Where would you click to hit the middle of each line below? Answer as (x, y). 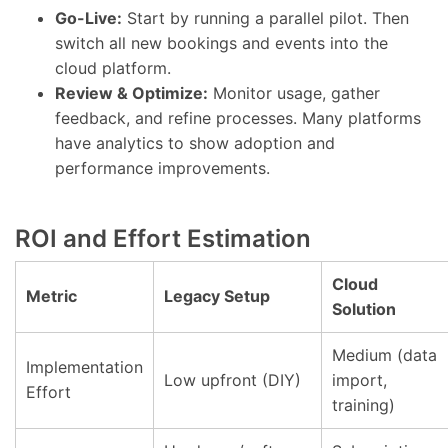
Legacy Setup (217, 296)
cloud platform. (113, 68)
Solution (364, 309)
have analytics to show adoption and (195, 143)
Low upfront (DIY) (232, 380)
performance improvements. (162, 168)
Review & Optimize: (131, 93)
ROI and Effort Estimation (163, 238)
